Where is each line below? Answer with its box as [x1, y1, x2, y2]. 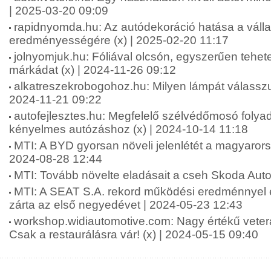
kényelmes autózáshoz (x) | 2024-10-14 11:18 [9, 123, 248, 135]
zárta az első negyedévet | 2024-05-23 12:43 [9, 198, 243, 211]
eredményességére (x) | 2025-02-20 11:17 [9, 34, 229, 47]
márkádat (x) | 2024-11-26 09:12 [9, 64, 176, 76]
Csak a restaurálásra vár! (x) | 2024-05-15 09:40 [9, 228, 258, 241]
